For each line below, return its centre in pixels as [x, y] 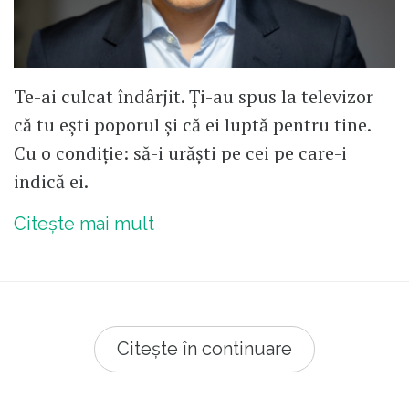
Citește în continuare [204, 349]
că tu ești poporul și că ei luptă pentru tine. [192, 125]
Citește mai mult [84, 224]
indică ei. [51, 182]
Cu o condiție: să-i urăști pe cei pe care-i [180, 153]
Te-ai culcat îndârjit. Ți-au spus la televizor [194, 97]
